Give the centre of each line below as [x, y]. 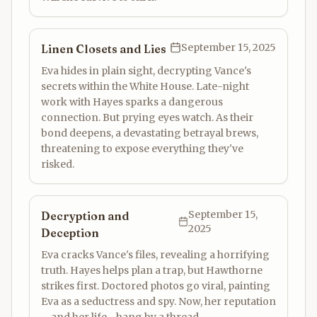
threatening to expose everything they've [142, 149]
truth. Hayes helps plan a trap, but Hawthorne [152, 270]
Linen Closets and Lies [104, 49]
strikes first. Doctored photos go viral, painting [156, 286]
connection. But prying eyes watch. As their [147, 117]
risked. [58, 164]
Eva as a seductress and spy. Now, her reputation [158, 301]
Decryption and [85, 216]
